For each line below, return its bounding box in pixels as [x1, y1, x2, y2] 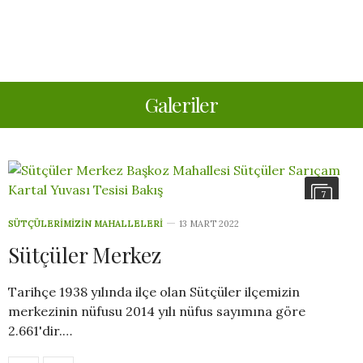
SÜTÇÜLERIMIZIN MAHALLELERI [8, 218, 163, 229]
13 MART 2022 [179, 218, 239, 229]
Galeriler [145, 91, 218, 117]
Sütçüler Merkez [8, 241, 161, 269]
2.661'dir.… [8, 322, 72, 339]
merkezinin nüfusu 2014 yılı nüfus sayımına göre [8, 303, 305, 319]
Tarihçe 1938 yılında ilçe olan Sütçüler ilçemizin [8, 284, 300, 300]
